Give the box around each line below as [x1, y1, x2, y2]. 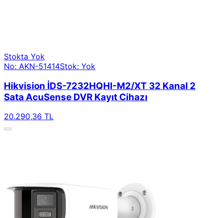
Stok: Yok [60, 61, 95, 71]
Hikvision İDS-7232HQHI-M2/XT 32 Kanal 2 [4, 80, 196, 91]
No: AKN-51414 [4, 61, 60, 71]
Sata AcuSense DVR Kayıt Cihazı [4, 91, 147, 103]
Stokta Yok [4, 52, 45, 61]
